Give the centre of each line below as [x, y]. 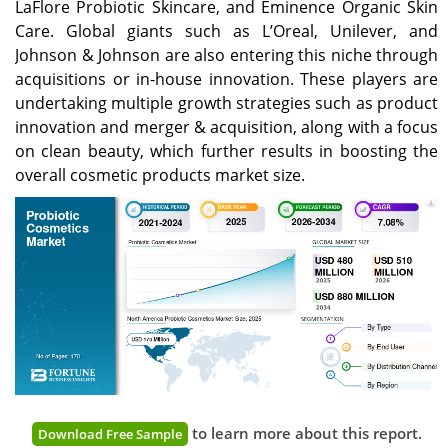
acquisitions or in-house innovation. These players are [226, 79]
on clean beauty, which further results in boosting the [226, 151]
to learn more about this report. [304, 432]
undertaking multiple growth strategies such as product [226, 103]
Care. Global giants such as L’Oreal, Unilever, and [226, 31]
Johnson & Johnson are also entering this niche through [226, 55]
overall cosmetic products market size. [160, 175]
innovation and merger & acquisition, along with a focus [226, 127]
